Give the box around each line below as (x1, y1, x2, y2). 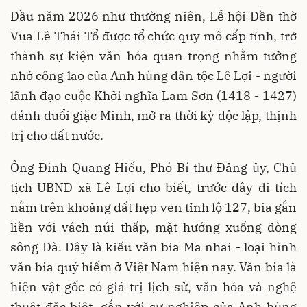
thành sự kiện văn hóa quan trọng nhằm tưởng (10, 48, 297, 64)
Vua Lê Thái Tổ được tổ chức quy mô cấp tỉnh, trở (10, 28, 297, 45)
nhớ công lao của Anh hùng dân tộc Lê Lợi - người (10, 68, 297, 84)
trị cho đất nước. (10, 127, 103, 144)
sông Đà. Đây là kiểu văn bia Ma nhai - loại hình (10, 239, 297, 256)
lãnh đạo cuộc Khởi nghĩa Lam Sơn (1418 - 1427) (10, 88, 297, 104)
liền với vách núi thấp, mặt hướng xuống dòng (10, 219, 297, 236)
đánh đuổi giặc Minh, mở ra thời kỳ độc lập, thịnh (10, 108, 297, 124)
